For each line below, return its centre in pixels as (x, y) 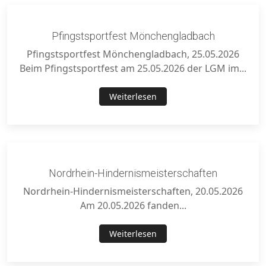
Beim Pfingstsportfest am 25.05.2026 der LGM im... (133, 68)
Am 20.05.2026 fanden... (133, 206)
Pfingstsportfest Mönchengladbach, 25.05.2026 (133, 54)
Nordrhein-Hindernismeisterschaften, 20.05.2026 (133, 191)
